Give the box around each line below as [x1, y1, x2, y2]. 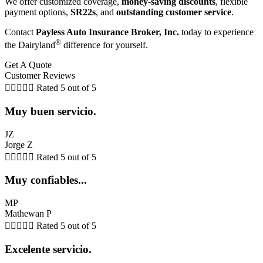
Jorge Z [5, 139, 33, 150]
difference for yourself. [61, 40, 148, 50]
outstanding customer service [116, 6, 231, 17]
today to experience [179, 26, 254, 37]
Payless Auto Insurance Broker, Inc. [36, 26, 179, 37]
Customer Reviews [5, 70, 75, 81]
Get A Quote [5, 60, 52, 70]
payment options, [5, 6, 70, 17]
